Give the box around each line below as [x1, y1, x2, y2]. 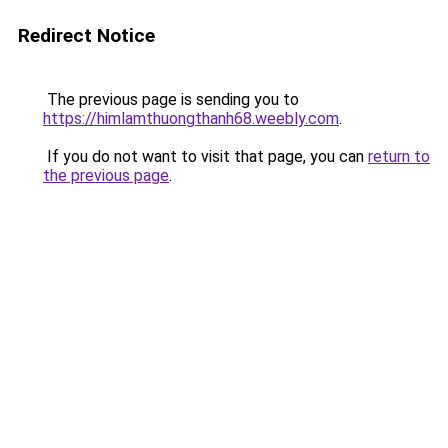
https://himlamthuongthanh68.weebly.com [43, 109, 339, 128]
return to [368, 147, 430, 166]
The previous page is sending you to [43, 90, 299, 109]
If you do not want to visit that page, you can [43, 147, 368, 166]
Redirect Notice [18, 24, 155, 47]
